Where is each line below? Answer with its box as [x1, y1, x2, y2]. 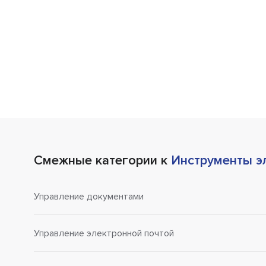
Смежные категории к [34, 153, 171, 169]
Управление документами [34, 190, 144, 202]
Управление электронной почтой [34, 227, 174, 239]
